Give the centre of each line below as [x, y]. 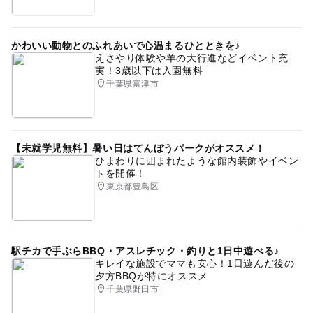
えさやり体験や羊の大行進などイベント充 [191, 58]
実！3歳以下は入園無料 [149, 71]
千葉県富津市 [133, 84]
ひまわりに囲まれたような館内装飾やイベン [197, 161]
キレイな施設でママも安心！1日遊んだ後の [195, 264]
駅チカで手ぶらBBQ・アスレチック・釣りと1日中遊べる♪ [145, 251]
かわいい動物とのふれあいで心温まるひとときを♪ [125, 46]
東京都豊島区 [133, 187]
